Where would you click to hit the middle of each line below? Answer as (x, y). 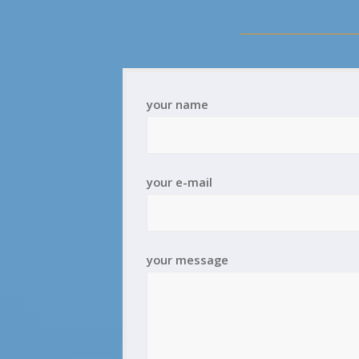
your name (177, 104)
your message (187, 259)
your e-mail (179, 182)
